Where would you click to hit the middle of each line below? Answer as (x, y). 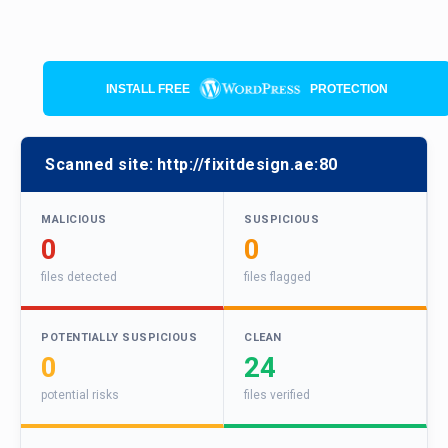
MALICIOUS (74, 220)
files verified (277, 395)
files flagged (277, 277)
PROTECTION (349, 88)
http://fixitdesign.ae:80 (247, 165)
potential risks (80, 395)
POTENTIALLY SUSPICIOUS (119, 338)
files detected (79, 277)
